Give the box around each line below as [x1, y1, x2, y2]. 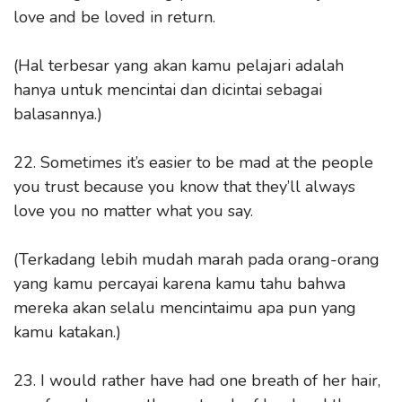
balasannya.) [13, 102, 102, 125]
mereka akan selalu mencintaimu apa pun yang [13, 296, 356, 319]
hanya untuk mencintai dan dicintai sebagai [13, 78, 322, 100]
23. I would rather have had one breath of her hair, [13, 369, 380, 391]
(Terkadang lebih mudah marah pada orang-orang [13, 248, 380, 270]
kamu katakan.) [13, 320, 121, 343]
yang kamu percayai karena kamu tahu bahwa [13, 272, 345, 294]
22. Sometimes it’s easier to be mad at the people [13, 151, 373, 173]
